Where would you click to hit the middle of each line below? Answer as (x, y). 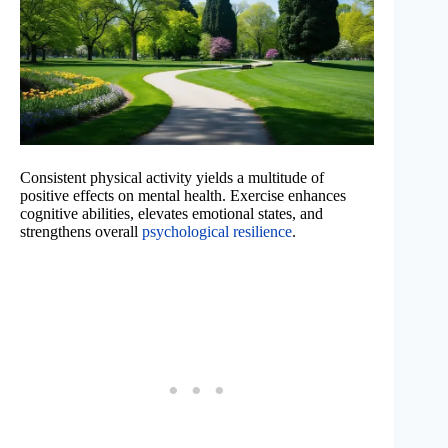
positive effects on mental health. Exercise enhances (183, 195)
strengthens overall (81, 231)
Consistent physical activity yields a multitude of (172, 177)
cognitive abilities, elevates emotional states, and (171, 213)
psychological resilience (217, 231)
